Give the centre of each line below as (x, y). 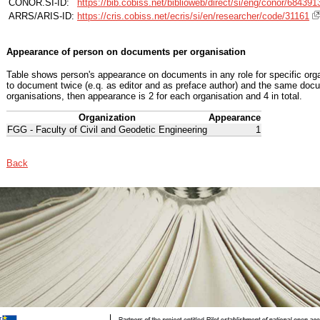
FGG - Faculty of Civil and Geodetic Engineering (107, 130)
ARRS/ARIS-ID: (41, 16)
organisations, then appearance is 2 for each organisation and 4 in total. (154, 96)
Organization (107, 118)
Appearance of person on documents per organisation (126, 51)
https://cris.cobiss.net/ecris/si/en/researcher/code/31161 (193, 16)
